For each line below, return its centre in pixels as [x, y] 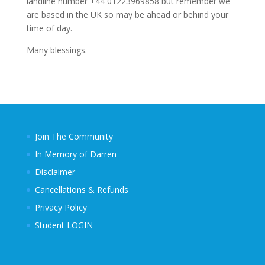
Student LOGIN [64, 225]
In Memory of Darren [75, 154]
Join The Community [74, 136]
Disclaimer [55, 172]
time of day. [49, 28]
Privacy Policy [61, 207]
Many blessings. [56, 50]
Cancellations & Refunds [81, 190]
